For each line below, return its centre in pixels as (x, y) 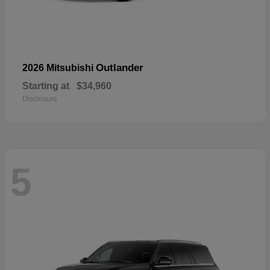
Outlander (120, 68)
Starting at (46, 86)
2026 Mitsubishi (59, 68)
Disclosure (40, 99)
